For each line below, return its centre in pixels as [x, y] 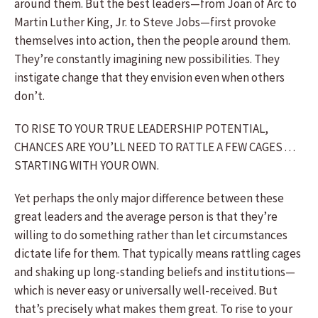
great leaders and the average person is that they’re [146, 216]
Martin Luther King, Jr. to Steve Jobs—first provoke [145, 22]
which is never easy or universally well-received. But [146, 290]
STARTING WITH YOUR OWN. [87, 165]
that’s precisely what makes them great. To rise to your [153, 309]
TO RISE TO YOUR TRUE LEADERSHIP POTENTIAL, [141, 128]
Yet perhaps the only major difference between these [149, 198]
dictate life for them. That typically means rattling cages [158, 253]
